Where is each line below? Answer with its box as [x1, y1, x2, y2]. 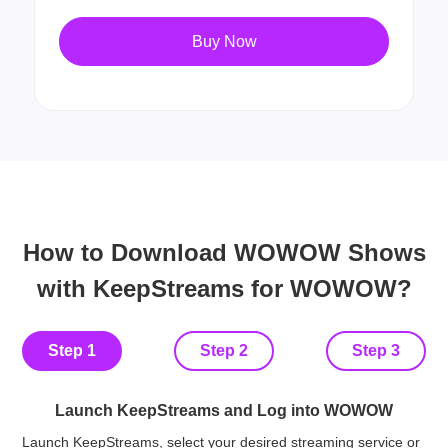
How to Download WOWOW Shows [22, 238, 426, 266]
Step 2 [200, 341, 248, 359]
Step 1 [48, 341, 97, 359]
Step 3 [351, 341, 400, 359]
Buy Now [191, 33, 257, 51]
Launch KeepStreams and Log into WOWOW [55, 401, 393, 419]
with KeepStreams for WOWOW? [36, 274, 412, 302]
